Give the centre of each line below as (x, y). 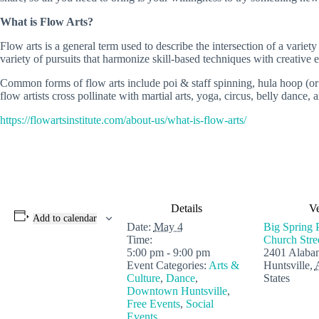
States (276, 278)
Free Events (153, 303)
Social (199, 303)
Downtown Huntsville (177, 291)
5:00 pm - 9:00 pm (168, 252)
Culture (143, 278)
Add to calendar (64, 218)
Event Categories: (166, 265)
